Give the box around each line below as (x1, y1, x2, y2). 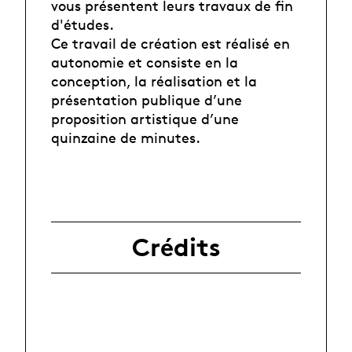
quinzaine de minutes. (51, 129, 200, 147)
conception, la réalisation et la (51, 72, 257, 90)
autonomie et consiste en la (51, 53, 238, 71)
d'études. (51, 16, 114, 34)
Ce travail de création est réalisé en (51, 35, 290, 53)
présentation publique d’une (51, 91, 242, 109)
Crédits (131, 232, 221, 262)
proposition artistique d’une (51, 110, 239, 128)
